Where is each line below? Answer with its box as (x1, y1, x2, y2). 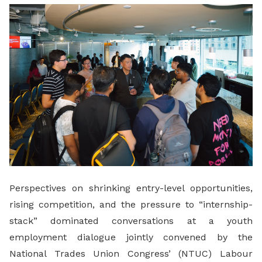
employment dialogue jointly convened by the (9, 232, 253, 243)
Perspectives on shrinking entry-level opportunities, (9, 182, 253, 194)
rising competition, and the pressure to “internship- (9, 199, 253, 211)
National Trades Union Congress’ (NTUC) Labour (9, 248, 253, 260)
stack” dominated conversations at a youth (9, 215, 253, 227)
